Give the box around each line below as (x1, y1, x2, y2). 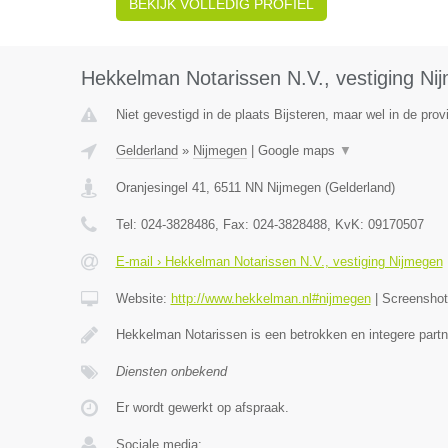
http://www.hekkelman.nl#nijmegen (170, 291, 371, 306)
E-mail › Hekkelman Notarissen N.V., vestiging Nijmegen (115, 254, 443, 269)
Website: (115, 291, 171, 306)
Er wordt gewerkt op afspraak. (115, 400, 289, 415)
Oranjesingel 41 (115, 180, 206, 195)
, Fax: (214, 217, 253, 232)
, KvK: (326, 217, 368, 232)
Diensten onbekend (115, 364, 227, 379)
